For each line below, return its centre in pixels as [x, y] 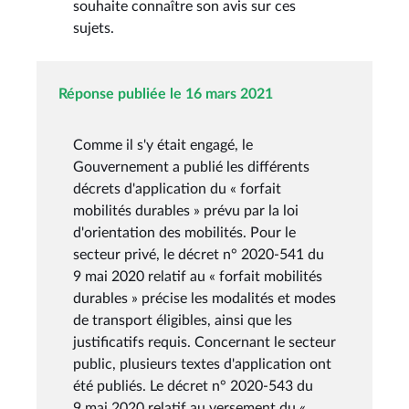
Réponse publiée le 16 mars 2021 [166, 94]
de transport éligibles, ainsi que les [183, 320]
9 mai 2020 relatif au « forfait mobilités [198, 276]
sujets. [94, 28]
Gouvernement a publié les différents [191, 167]
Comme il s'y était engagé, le [163, 145]
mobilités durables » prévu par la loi [186, 210]
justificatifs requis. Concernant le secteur [204, 342]
